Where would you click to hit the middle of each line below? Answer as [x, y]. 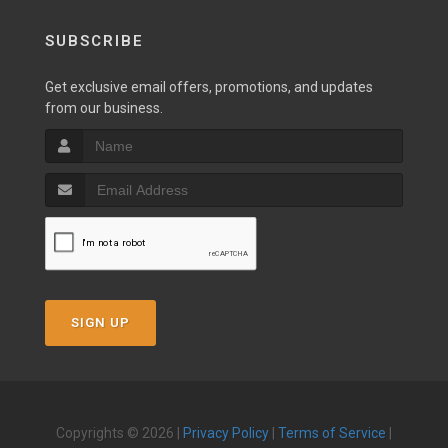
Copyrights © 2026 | [119, 433]
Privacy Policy [226, 433]
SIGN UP [100, 322]
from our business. [104, 108]
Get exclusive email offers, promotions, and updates [209, 87]
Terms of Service [332, 433]
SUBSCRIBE [94, 41]
